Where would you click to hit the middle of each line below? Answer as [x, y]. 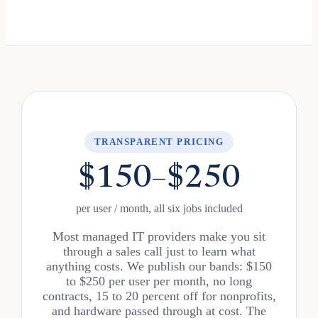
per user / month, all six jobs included [159, 208]
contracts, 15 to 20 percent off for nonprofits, [159, 296]
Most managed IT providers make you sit [159, 236]
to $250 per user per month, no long [159, 281]
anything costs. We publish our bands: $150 [159, 266]
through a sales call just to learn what [159, 251]
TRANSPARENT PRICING [159, 142]
